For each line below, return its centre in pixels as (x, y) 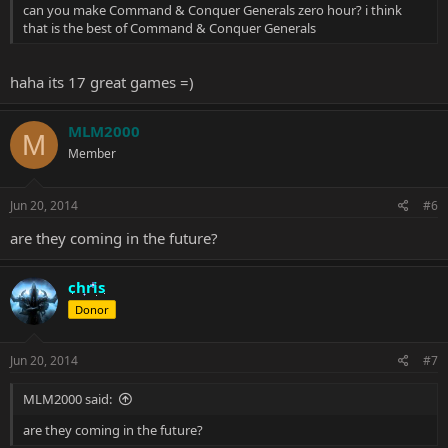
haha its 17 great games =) (102, 82)
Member (92, 153)
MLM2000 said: (67, 399)
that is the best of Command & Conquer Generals (169, 27)
